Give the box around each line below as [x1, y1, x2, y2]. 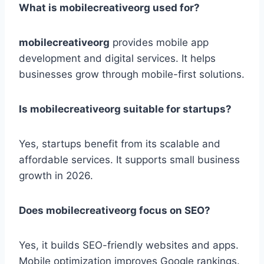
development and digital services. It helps [19, 52, 216, 65]
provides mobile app [110, 37, 209, 49]
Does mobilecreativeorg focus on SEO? [19, 204, 210, 217]
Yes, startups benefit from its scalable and [19, 138, 220, 150]
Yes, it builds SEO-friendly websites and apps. [19, 239, 239, 252]
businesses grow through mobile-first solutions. [19, 68, 245, 81]
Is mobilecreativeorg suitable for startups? [19, 103, 232, 115]
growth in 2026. [19, 170, 93, 182]
